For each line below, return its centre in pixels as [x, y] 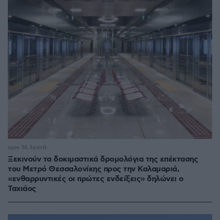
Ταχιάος [22, 189]
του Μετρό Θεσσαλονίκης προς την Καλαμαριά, [94, 169]
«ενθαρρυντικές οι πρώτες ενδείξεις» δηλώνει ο [96, 179]
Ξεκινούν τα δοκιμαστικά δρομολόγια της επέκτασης [103, 160]
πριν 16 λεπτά [27, 148]
